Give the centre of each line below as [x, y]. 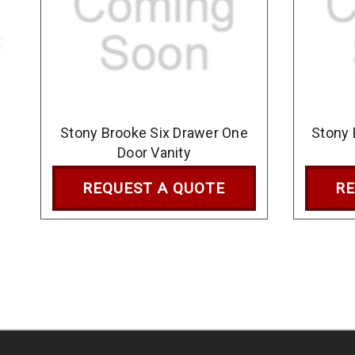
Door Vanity [154, 152]
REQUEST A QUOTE [154, 188]
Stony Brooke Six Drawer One [154, 132]
